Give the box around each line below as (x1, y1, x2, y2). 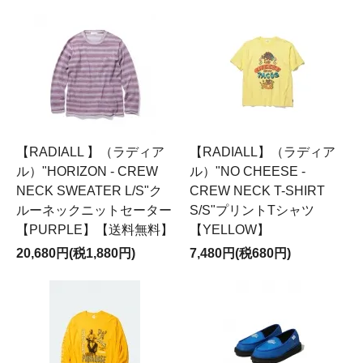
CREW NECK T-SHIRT (190, 184, 325, 198)
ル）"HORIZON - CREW (16, 164, 158, 178)
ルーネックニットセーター (16, 203, 172, 217)
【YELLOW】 (190, 223, 270, 237)
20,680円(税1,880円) (16, 246, 135, 260)
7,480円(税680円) (190, 246, 291, 260)
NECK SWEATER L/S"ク (16, 184, 162, 198)
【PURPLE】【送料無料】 (16, 223, 173, 237)
